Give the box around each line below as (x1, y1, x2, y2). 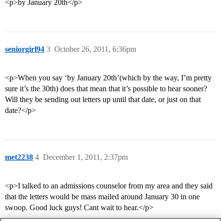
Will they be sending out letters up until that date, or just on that (5, 95, 201, 104)
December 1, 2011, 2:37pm (43, 153, 128, 162)
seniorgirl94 (5, 45, 44, 54)
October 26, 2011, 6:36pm (54, 45, 136, 54)
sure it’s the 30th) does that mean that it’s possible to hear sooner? (5, 84, 207, 93)
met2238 (5, 153, 33, 162)
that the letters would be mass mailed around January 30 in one (5, 192, 200, 201)
